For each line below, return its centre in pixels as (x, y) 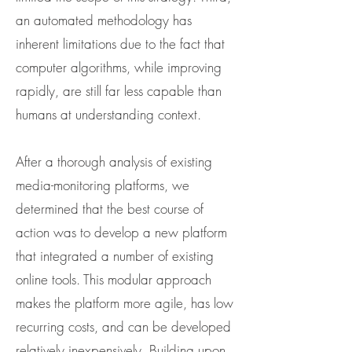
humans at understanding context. (108, 114)
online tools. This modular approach (114, 279)
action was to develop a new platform (121, 232)
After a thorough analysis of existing (114, 161)
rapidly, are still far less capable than (119, 91)
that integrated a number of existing (115, 256)
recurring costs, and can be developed (123, 326)
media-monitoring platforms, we (103, 185)
